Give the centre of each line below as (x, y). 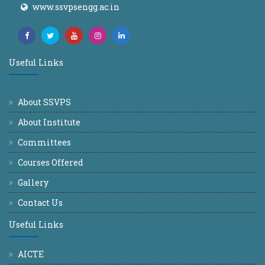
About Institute (49, 122)
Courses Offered (51, 162)
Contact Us (40, 203)
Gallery (33, 182)
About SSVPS (44, 102)
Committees (44, 142)
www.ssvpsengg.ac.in (76, 7)
